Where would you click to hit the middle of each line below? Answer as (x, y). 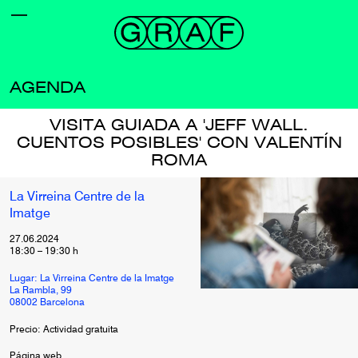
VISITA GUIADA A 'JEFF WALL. (179, 125)
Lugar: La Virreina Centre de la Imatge (92, 279)
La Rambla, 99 (41, 291)
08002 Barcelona (47, 303)
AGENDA (48, 88)
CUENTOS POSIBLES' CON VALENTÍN (179, 143)
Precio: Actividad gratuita (64, 330)
